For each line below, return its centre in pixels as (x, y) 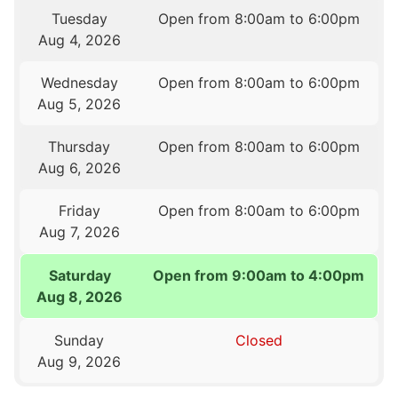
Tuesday (79, 18)
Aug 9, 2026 (80, 361)
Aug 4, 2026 (79, 40)
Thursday (80, 146)
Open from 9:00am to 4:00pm (258, 275)
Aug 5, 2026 (80, 103)
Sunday (80, 340)
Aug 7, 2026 (79, 231)
